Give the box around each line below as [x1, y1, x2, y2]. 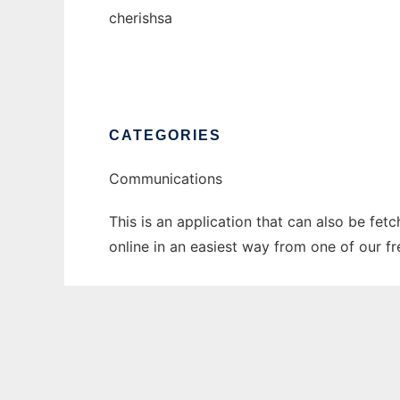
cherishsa [109, 9, 172, 28]
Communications [109, 170, 222, 188]
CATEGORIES [109, 128, 221, 144]
